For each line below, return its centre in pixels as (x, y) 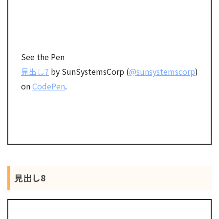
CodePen (49, 86)
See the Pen (43, 56)
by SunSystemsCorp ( (89, 71)
